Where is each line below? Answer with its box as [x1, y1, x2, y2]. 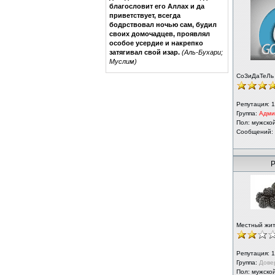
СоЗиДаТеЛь [236, 72, 274, 79]
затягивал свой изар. [109, 48, 180, 56]
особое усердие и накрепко [109, 39, 203, 47]
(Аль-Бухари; [182, 48, 223, 56]
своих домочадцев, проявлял [109, 29, 210, 37]
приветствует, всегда [109, 11, 180, 19]
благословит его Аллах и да [109, 2, 204, 10]
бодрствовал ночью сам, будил [109, 20, 217, 28]
